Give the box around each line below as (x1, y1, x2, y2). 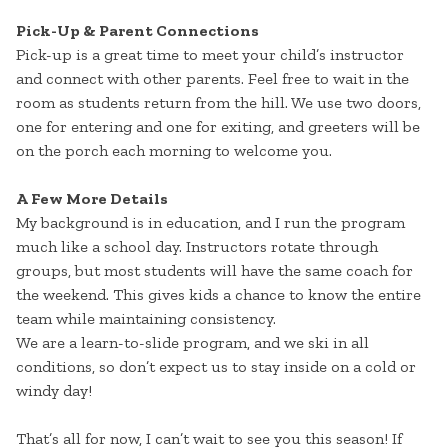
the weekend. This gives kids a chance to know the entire (16, 285, 421, 305)
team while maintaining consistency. (16, 309, 276, 329)
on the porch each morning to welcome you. (16, 141, 332, 161)
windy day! (16, 381, 92, 401)
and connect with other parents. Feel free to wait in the (16, 69, 409, 89)
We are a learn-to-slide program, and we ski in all (16, 333, 369, 353)
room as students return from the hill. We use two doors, (16, 93, 421, 113)
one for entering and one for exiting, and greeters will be (16, 117, 420, 137)
